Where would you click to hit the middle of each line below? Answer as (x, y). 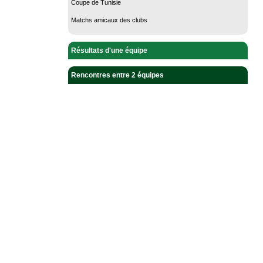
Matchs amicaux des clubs (109, 20)
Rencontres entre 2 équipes (117, 75)
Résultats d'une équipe (109, 50)
